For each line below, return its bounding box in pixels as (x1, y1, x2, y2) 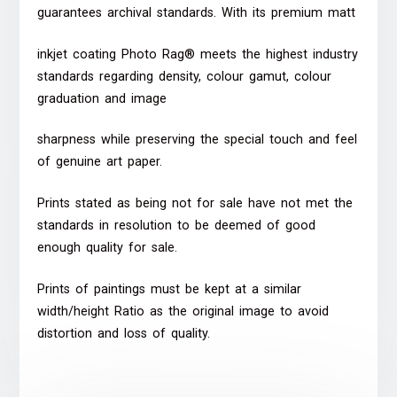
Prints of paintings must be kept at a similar (37, 281, 302, 297)
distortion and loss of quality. (37, 325, 211, 341)
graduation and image (37, 90, 167, 106)
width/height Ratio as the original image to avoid (37, 303, 330, 319)
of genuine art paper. (37, 154, 163, 170)
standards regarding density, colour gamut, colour (37, 68, 332, 84)
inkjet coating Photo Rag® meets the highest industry (37, 46, 359, 62)
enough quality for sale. (37, 240, 178, 256)
